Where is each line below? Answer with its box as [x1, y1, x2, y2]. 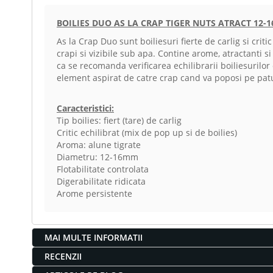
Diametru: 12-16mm [57, 151, 138, 163]
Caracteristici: [57, 102, 114, 114]
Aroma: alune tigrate [57, 138, 141, 151]
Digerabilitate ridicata [57, 175, 146, 187]
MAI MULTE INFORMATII [44, 231, 143, 243]
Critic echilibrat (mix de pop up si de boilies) [57, 126, 237, 138]
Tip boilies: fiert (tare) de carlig [57, 114, 182, 126]
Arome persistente [57, 187, 132, 199]
